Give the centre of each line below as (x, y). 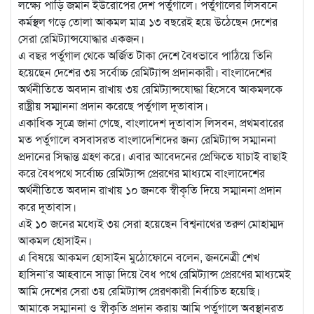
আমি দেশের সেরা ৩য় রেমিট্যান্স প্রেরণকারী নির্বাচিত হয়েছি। (139, 291)
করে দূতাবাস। (47, 207)
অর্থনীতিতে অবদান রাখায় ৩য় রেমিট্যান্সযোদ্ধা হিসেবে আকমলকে (150, 89)
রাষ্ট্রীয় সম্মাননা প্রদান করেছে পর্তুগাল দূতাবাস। (113, 106)
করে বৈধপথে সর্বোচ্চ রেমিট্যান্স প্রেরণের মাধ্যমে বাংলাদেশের (142, 173)
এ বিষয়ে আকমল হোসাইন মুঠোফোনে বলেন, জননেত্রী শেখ (139, 257)
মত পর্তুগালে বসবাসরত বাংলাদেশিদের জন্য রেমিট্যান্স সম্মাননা (147, 139)
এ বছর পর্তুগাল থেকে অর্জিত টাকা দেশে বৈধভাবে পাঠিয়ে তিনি (145, 55)
